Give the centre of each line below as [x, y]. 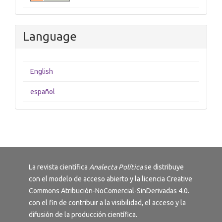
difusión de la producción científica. [83, 215]
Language [50, 37]
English [42, 72]
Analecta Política [116, 167]
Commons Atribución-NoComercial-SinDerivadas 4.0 [108, 191]
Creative [179, 179]
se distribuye [163, 167]
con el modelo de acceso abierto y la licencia [98, 179]
